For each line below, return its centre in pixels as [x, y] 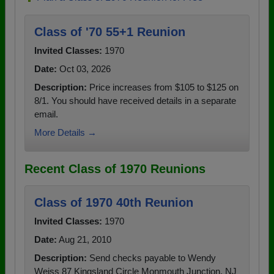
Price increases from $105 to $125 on [163, 87]
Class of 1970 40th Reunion [114, 202]
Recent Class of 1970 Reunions [115, 169]
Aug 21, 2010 [84, 239]
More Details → [65, 132]
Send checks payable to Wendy [151, 258]
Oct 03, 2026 [84, 69]
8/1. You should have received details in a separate [135, 101]
